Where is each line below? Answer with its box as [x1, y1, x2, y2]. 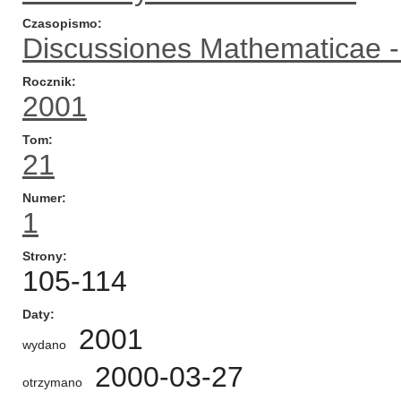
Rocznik [22, 74, 72, 89]
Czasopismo [22, 16, 98, 30]
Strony [22, 249, 63, 263]
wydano [22, 337, 66, 352]
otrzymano [22, 375, 82, 389]
